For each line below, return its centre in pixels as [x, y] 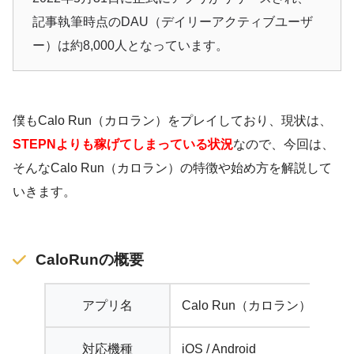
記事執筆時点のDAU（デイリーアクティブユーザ [173, 22]
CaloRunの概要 [89, 259]
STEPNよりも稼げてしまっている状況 [123, 145]
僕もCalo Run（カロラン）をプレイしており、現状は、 [172, 121]
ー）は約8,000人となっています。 [130, 46]
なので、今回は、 [284, 145]
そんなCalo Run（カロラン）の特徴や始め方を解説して [172, 168]
